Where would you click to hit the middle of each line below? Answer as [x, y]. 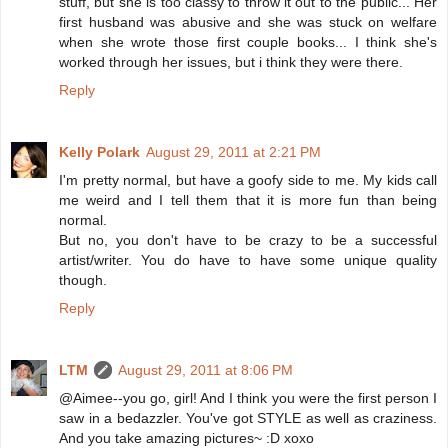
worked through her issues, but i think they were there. [231, 62]
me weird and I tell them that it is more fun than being [248, 200]
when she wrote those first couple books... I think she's [248, 42]
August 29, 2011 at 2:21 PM [233, 152]
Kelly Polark [99, 152]
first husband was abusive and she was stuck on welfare [248, 22]
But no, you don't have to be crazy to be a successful [248, 240]
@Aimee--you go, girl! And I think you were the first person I [248, 398]
